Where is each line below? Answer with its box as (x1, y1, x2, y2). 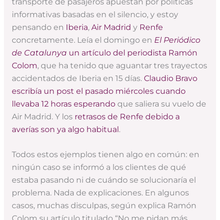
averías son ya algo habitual (11, 124, 119, 134)
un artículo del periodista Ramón (66, 48, 197, 57)
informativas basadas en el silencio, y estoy (11, 9, 178, 19)
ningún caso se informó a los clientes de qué (11, 162, 186, 172)
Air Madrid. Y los (11, 111, 75, 121)
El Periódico (154, 35, 200, 45)
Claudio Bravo (143, 73, 197, 83)
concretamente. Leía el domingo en (11, 35, 154, 45)
